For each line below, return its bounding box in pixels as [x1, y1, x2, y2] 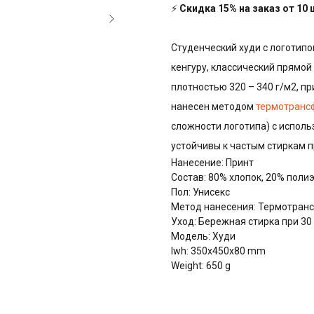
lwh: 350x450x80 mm [171, 245, 266, 257]
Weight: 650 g [171, 260, 231, 272]
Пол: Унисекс [171, 186, 230, 198]
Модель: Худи [171, 231, 235, 243]
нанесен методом [171, 101, 256, 113]
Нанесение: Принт [171, 157, 254, 169]
